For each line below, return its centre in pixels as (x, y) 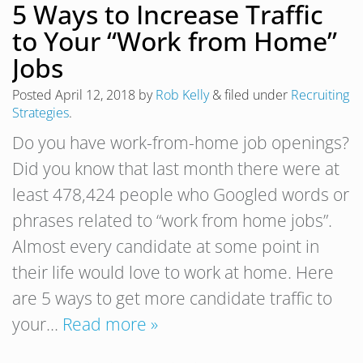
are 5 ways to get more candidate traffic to (172, 299)
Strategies (41, 113)
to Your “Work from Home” (175, 41)
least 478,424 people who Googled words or (181, 195)
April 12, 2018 (95, 95)
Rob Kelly (182, 95)
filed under (256, 95)
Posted (34, 95)
